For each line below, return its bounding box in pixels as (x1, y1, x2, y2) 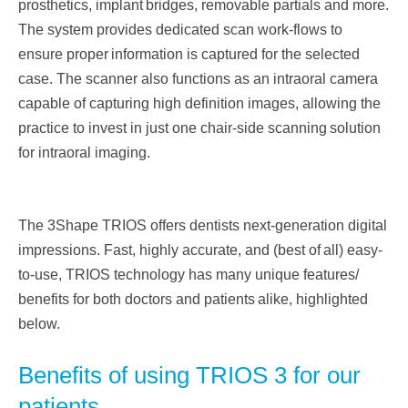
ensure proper (18, 46, 108, 63)
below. (18, 316, 60, 332)
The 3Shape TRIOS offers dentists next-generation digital (18, 218, 387, 234)
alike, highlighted (258, 291, 368, 308)
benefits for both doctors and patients (18, 291, 255, 308)
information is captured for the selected (111, 46, 360, 63)
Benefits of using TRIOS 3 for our (18, 362, 361, 390)
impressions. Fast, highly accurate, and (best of (18, 242, 321, 259)
